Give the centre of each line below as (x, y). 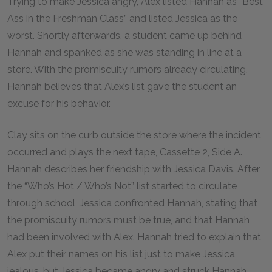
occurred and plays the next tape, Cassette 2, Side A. (125, 152)
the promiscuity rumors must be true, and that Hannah (128, 220)
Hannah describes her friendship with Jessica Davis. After (134, 169)
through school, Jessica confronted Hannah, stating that (132, 203)
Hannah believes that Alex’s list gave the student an (122, 87)
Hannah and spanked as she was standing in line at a (124, 53)
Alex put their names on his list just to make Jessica (121, 254)
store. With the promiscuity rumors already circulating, (127, 70)
